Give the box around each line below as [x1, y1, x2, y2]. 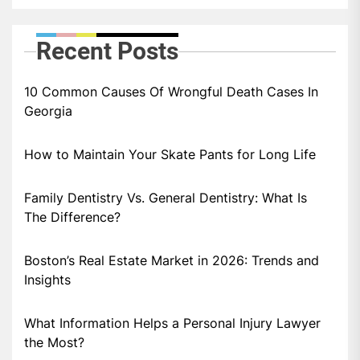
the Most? [24, 334, 84, 351]
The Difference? [24, 209, 121, 226]
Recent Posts [36, 37, 178, 66]
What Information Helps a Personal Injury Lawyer [24, 315, 321, 332]
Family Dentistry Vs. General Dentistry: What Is [24, 190, 307, 207]
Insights [24, 272, 71, 288]
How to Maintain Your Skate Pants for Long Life [24, 146, 316, 163]
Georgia [24, 103, 72, 120]
